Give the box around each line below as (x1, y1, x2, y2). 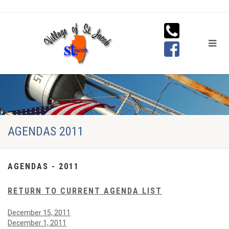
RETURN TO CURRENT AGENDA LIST (8, 186, 162, 196)
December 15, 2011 (8, 209, 71, 217)
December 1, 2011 (8, 219, 66, 227)
